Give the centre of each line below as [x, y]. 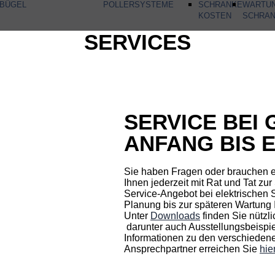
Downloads [175, 216]
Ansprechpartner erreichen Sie [192, 249]
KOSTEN [215, 16]
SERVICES [137, 42]
